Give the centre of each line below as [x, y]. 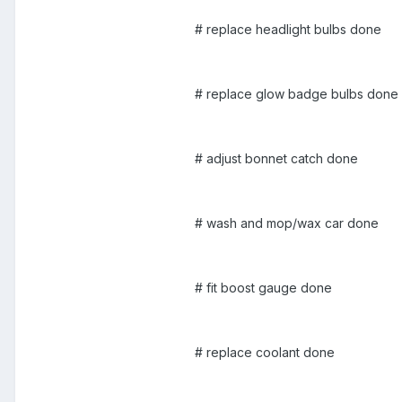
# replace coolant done [265, 353]
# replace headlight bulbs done [288, 30]
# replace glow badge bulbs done [297, 94]
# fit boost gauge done [263, 288]
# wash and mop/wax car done [287, 223]
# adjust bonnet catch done [276, 159]
